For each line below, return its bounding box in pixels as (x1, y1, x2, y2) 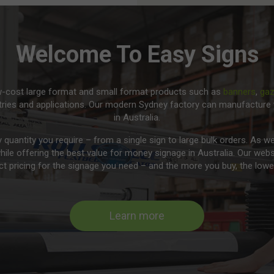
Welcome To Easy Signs (15, 41, 259, 68)
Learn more (109, 209, 165, 223)
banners (223, 86, 256, 98)
